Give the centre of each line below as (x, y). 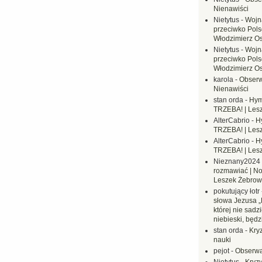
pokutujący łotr (237, 191)
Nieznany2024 (237, 161)
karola (223, 80)
